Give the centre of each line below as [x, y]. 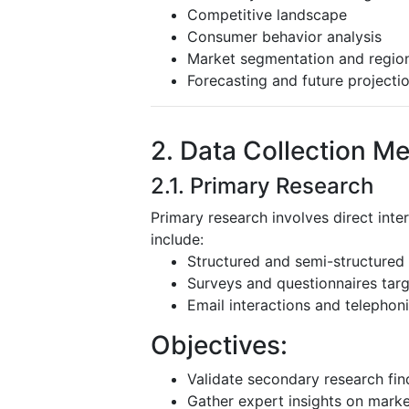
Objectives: [219, 345]
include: [177, 239]
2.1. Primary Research [262, 185]
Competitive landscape [267, 14]
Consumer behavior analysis [284, 36]
